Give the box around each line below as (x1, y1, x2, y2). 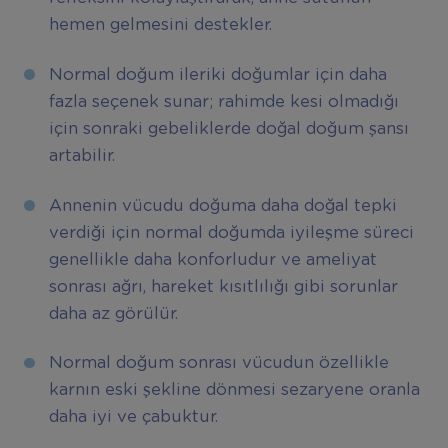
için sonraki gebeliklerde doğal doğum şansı (48, 121, 409, 138)
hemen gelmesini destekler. (48, 17, 272, 34)
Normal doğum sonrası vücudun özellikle (48, 355, 389, 372)
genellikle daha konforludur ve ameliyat (48, 251, 377, 268)
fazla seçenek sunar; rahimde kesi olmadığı (48, 94, 399, 111)
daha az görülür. (48, 305, 178, 322)
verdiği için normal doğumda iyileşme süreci (48, 224, 414, 241)
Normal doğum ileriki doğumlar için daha (48, 67, 387, 84)
